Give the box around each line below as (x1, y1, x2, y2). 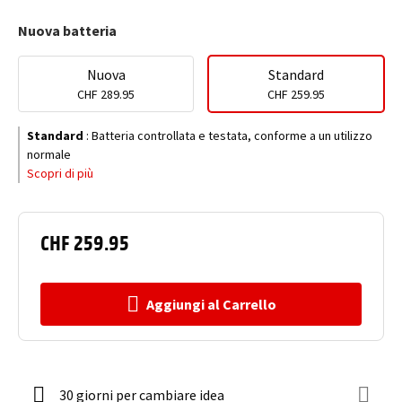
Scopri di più (27, 165, 93, 181)
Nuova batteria (18, 22, 117, 39)
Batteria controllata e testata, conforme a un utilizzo (92, 127, 372, 144)
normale (27, 146, 71, 162)
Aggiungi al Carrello (145, 295, 276, 313)
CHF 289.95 (77, 86, 135, 102)
